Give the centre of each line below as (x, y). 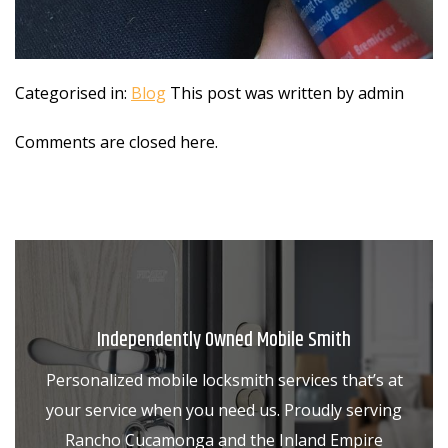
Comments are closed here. (116, 142)
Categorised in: (73, 93)
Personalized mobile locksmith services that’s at (224, 380)
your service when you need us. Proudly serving (224, 410)
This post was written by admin (287, 93)
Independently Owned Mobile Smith (224, 341)
